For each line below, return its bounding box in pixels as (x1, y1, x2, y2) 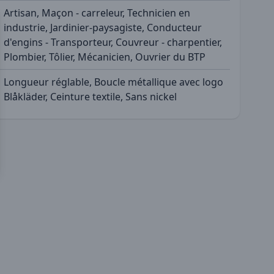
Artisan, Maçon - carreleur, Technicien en (4, 6, 190, 20)
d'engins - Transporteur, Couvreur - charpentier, (4, 35, 222, 49)
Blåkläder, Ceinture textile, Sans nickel (4, 89, 177, 103)
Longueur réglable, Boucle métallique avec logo (4, 75, 223, 89)
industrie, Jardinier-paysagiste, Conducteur (4, 20, 202, 34)
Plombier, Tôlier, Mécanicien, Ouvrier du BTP (4, 50, 206, 64)
